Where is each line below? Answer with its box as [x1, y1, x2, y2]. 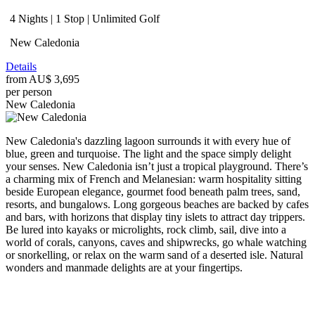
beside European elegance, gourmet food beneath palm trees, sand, [6, 185, 300, 198]
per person [6, 85, 52, 98]
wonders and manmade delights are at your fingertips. [6, 261, 243, 274]
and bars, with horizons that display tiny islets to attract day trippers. [6, 210, 305, 223]
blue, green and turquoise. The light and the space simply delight [6, 147, 291, 160]
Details [6, 60, 37, 72]
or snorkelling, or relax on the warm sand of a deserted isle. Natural [6, 248, 303, 261]
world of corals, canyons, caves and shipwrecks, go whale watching [6, 236, 307, 248]
